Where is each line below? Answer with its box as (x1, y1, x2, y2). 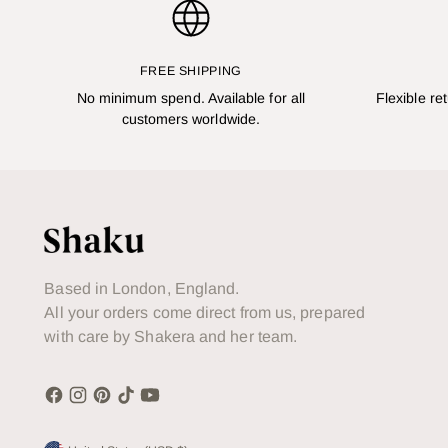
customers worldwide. (121, 111, 260, 128)
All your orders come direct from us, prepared (44, 304, 365, 322)
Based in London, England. (44, 280, 240, 298)
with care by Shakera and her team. (44, 328, 298, 346)
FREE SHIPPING (139, 64, 242, 79)
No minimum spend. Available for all (76, 90, 305, 107)
